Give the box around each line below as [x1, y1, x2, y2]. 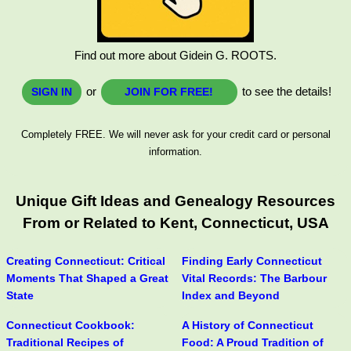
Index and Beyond [182, 289, 280, 302]
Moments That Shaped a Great [6, 272, 168, 285]
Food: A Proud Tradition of [182, 336, 324, 349]
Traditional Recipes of [6, 336, 124, 349]
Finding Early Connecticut [182, 255, 322, 268]
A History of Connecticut [182, 319, 313, 332]
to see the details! [238, 84, 331, 98]
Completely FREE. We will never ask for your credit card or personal [20, 128, 331, 140]
